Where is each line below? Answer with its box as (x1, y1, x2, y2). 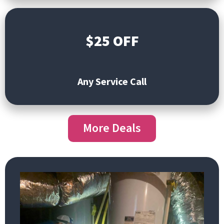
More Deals (83, 119, 141, 137)
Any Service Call (77, 74, 146, 87)
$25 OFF (85, 30, 139, 50)
